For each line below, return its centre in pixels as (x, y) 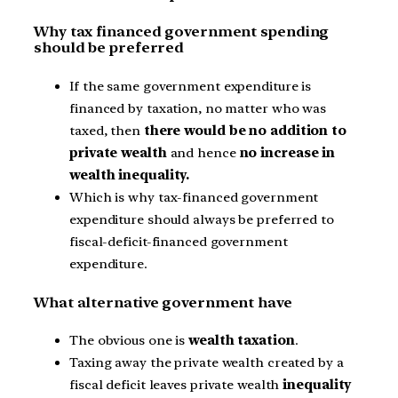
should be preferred (109, 48)
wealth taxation (242, 341)
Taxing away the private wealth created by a (207, 363)
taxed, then (107, 131)
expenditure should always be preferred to (202, 219)
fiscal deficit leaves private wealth (175, 385)
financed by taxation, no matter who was (198, 108)
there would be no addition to (245, 131)
